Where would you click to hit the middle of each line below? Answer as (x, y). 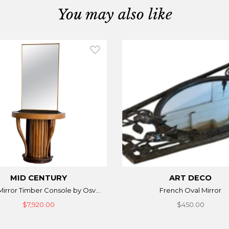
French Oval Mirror (191, 190)
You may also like (114, 14)
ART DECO (191, 178)
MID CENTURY (38, 178)
